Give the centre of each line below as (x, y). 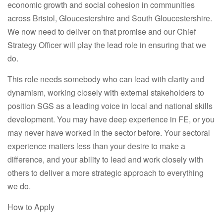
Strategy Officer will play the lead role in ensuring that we (107, 45)
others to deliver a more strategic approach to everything (106, 173)
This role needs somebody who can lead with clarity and (106, 79)
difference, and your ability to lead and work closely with (105, 159)
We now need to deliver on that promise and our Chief (102, 31)
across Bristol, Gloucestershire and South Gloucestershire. (110, 18)
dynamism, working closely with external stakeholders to (106, 92)
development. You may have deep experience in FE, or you (111, 119)
